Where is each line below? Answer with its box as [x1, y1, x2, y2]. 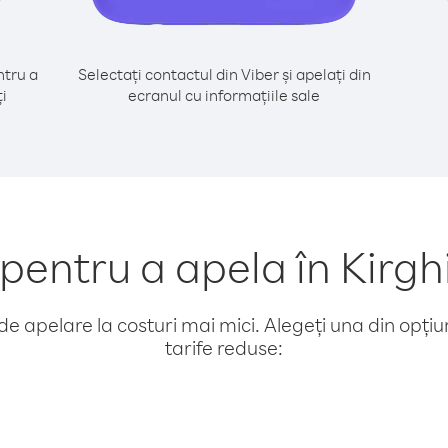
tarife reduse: [165, 335, 283, 360]
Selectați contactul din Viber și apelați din [77, 64, 371, 84]
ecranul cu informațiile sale [128, 85, 320, 105]
